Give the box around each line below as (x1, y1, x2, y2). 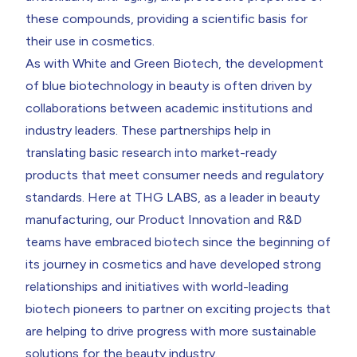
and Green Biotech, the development (107, 55, 324, 71)
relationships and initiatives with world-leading (25, 278, 288, 294)
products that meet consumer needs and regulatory (25, 167, 324, 182)
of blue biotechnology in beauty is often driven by (25, 77, 312, 93)
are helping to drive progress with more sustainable (25, 323, 316, 339)
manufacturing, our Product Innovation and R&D (25, 211, 302, 227)
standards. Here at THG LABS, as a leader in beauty (25, 189, 320, 205)
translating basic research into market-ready (25, 144, 277, 160)
